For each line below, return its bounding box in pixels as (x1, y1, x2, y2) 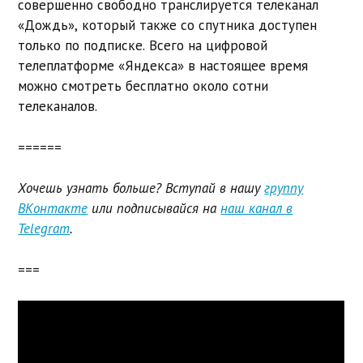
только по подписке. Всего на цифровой (18, 36, 268, 55)
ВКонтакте (18, 199, 88, 218)
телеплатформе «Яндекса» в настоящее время (18, 57, 309, 75)
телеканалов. (18, 97, 98, 116)
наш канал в (220, 199, 293, 218)
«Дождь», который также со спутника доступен (18, 16, 318, 35)
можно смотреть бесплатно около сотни (18, 77, 269, 96)
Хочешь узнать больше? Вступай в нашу (18, 179, 265, 198)
